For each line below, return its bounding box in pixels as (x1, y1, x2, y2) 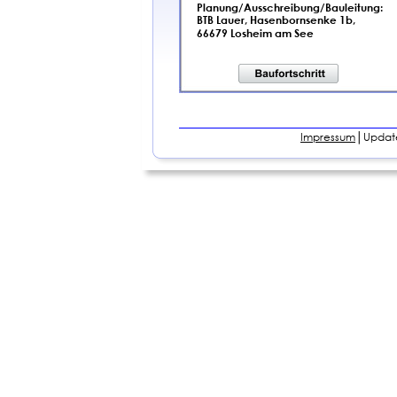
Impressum (300, 129, 355, 145)
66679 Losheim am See (197, 25, 314, 40)
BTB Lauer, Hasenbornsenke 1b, (197, 12, 355, 27)
